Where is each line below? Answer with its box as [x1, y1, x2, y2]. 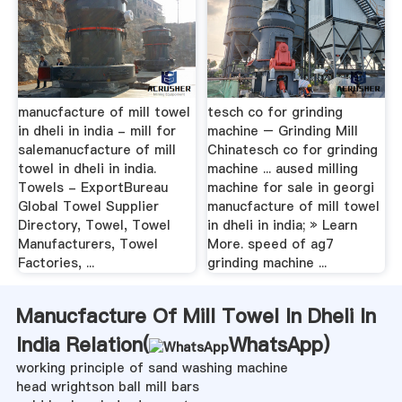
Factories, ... [17, 254, 94, 273]
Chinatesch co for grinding [207, 141, 379, 160]
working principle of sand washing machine [15, 359, 288, 378]
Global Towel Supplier [17, 197, 159, 216]
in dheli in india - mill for [17, 122, 176, 141]
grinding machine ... [207, 254, 328, 273]
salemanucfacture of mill [17, 141, 176, 160]
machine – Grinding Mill [207, 122, 359, 141]
